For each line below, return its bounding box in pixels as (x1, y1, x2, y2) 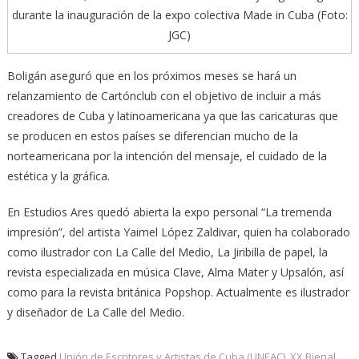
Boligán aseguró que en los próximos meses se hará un (6, 68, 296, 84)
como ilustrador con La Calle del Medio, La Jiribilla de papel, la (6, 244, 328, 260)
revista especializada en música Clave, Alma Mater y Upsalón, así (6, 264, 344, 280)
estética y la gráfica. (6, 168, 110, 184)
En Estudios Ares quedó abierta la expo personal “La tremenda (6, 204, 332, 220)
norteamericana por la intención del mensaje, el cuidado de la (6, 148, 327, 164)
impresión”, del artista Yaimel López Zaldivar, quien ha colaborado (6, 224, 350, 240)
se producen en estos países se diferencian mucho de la (6, 128, 298, 144)
